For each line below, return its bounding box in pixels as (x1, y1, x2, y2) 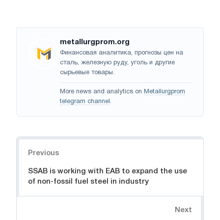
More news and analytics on (60, 89, 144, 95)
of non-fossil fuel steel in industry (28, 178, 149, 186)
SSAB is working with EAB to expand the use (28, 168, 187, 175)
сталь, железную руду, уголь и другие (60, 60, 175, 66)
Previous (28, 150, 59, 157)
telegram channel (60, 99, 110, 105)
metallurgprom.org (60, 39, 130, 46)
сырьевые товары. (60, 70, 114, 76)
